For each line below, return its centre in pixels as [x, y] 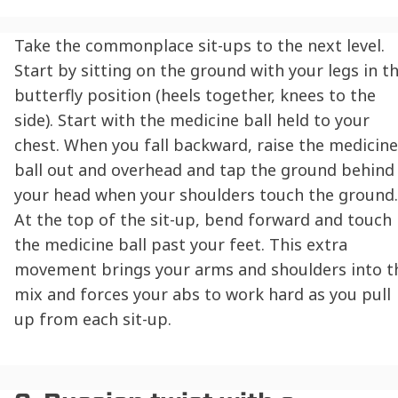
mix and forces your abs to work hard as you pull [203, 295]
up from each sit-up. [93, 319]
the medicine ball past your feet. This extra [181, 245]
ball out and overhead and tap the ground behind [204, 170]
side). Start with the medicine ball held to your [192, 120]
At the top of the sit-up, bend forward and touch [203, 220]
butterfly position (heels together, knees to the [195, 96]
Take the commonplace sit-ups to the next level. [199, 46]
